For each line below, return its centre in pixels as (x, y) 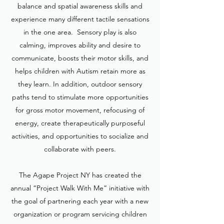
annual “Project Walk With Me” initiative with (80, 188)
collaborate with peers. (80, 149)
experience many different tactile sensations (80, 19)
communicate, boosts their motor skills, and (80, 58)
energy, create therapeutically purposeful (80, 123)
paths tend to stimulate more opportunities (80, 97)
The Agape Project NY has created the (80, 175)
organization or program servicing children (80, 214)
